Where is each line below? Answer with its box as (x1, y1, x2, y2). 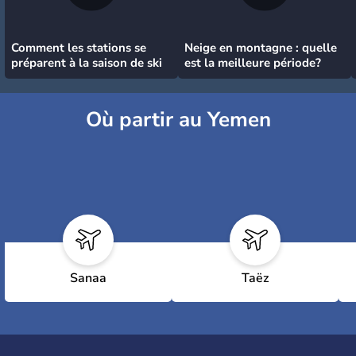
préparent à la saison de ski (11, 54, 162, 71)
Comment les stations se (11, 39, 146, 56)
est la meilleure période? (184, 54, 321, 71)
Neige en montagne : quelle (184, 39, 337, 56)
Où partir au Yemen (85, 105, 271, 133)
